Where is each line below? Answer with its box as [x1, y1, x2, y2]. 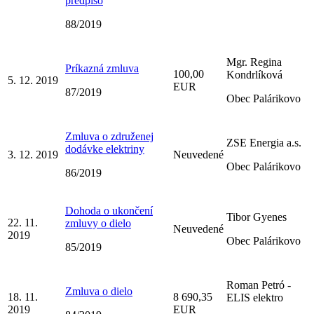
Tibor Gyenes [226, 210, 287, 223]
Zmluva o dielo [65, 285, 132, 297]
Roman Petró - [226, 278, 291, 291]
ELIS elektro [226, 291, 283, 303]
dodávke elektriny [65, 142, 144, 155]
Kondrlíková [226, 68, 282, 81]
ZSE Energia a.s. [226, 136, 301, 149]
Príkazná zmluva [65, 62, 139, 74]
